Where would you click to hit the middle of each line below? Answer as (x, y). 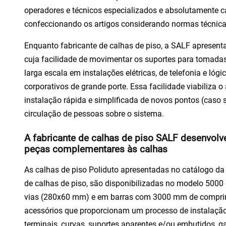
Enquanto (41, 45)
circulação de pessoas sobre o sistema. (94, 114)
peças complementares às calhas (96, 149)
